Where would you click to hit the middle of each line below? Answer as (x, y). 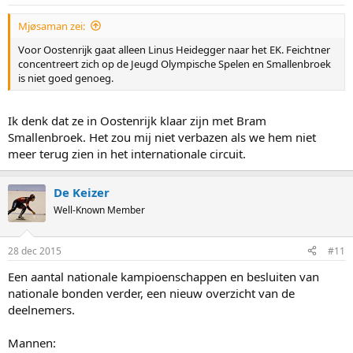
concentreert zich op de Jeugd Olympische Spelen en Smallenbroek (175, 63)
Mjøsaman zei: (52, 26)
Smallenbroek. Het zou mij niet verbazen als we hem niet (162, 137)
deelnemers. (41, 309)
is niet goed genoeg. (66, 78)
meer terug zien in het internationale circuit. (127, 154)
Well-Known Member (99, 210)
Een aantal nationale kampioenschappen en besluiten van (163, 276)
